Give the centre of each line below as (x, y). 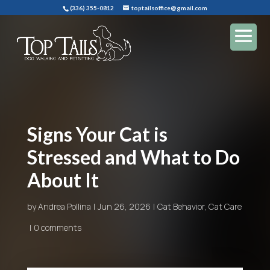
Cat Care (225, 206)
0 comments (57, 228)
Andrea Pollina (64, 206)
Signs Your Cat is (97, 134)
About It (63, 180)
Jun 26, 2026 (124, 206)
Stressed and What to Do (133, 157)
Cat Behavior (181, 206)
